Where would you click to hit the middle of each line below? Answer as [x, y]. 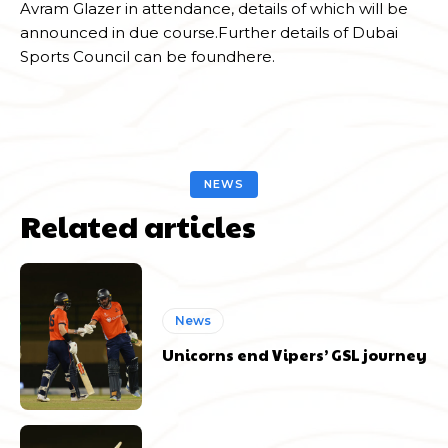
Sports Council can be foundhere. [147, 57]
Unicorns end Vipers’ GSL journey [295, 354]
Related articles [138, 226]
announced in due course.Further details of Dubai [209, 33]
